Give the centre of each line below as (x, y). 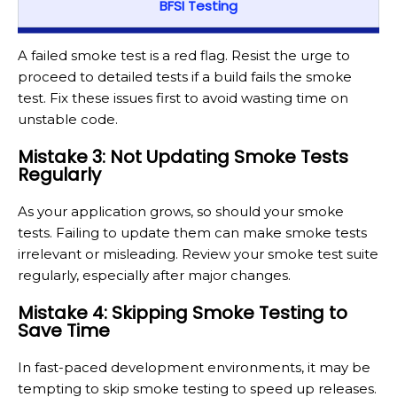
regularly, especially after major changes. (154, 276)
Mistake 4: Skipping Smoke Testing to (183, 313)
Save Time (64, 331)
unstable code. (68, 120)
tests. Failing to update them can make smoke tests (192, 233)
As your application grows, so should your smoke (181, 212)
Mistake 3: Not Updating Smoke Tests (183, 157)
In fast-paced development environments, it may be (194, 368)
